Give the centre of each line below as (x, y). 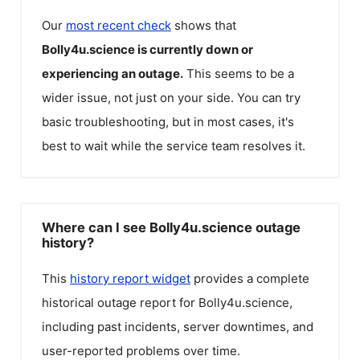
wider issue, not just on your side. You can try (171, 98)
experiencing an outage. (112, 74)
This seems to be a (240, 74)
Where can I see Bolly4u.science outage (171, 227)
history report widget (130, 278)
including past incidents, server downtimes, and (178, 326)
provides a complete (250, 278)
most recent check (119, 25)
